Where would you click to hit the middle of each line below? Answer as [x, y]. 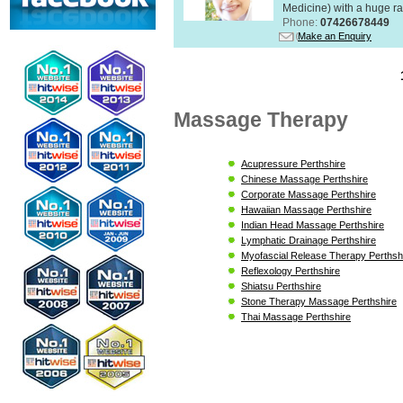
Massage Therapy [261, 119]
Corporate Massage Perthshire [309, 194]
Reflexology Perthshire [291, 270]
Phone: [301, 22]
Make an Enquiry [335, 36]
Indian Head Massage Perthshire [313, 224]
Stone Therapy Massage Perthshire [319, 301]
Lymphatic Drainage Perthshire [309, 240]
